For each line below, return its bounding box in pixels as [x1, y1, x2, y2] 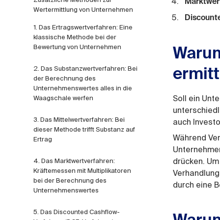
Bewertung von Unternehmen [33, 43, 121, 51]
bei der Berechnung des [33, 176, 107, 185]
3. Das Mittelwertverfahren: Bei [33, 115, 125, 124]
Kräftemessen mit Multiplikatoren [33, 166, 131, 175]
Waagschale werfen [33, 94, 93, 102]
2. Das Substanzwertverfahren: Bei [33, 64, 137, 73]
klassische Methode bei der [33, 33, 116, 41]
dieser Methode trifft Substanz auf [33, 125, 135, 134]
